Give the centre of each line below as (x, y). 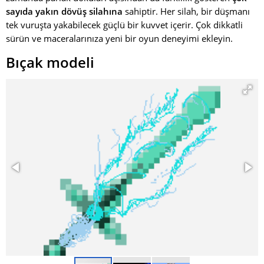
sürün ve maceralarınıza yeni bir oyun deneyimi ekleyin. (119, 38)
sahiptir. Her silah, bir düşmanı (186, 11)
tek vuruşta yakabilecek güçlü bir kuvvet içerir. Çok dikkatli (124, 25)
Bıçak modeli (50, 62)
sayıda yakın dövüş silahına (64, 11)
